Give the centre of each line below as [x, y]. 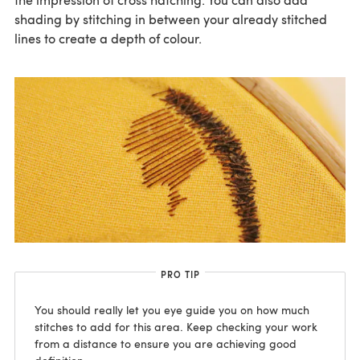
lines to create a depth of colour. [108, 39]
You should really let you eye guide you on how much [172, 310]
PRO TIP [180, 275]
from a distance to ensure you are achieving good [166, 344]
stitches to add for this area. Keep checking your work [176, 327]
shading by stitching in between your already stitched [171, 19]
